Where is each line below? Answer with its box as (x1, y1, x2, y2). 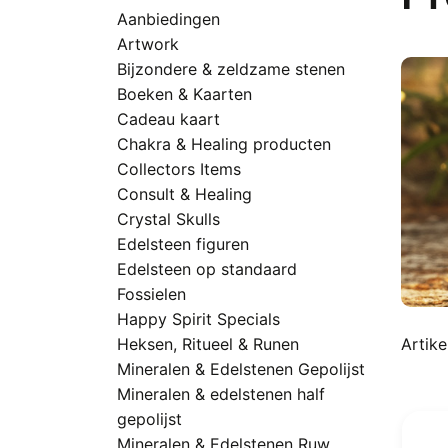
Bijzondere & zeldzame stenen (117, 59, 345, 79)
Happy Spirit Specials (117, 309, 280, 329)
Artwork (117, 34, 179, 54)
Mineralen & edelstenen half (117, 384, 325, 404)
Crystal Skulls (117, 209, 220, 229)
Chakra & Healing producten (117, 134, 331, 154)
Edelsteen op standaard (117, 259, 297, 279)
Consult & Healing (117, 184, 252, 204)
